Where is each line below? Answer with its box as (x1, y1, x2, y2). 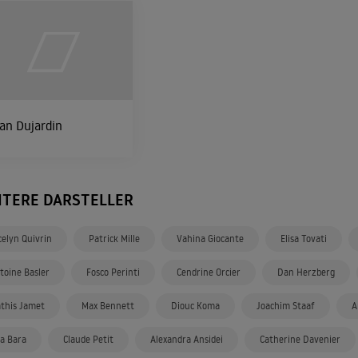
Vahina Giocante (177, 233, 244, 245)
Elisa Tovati (280, 233, 327, 245)
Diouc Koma (171, 300, 220, 312)
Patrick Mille (89, 233, 140, 245)
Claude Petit (63, 333, 113, 345)
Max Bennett (82, 300, 134, 312)
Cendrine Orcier (177, 266, 241, 278)
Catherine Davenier (260, 333, 340, 345)
